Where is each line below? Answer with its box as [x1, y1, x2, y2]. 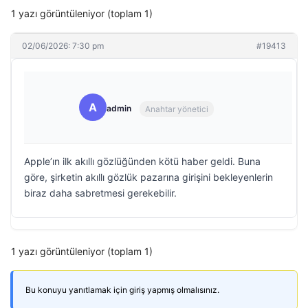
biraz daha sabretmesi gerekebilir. [24, 187, 177, 199]
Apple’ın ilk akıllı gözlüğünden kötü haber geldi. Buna [24, 155, 261, 167]
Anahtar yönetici [145, 103, 208, 114]
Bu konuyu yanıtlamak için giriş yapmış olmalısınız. [25, 285, 219, 295]
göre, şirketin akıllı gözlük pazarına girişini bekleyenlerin [24, 171, 273, 183]
